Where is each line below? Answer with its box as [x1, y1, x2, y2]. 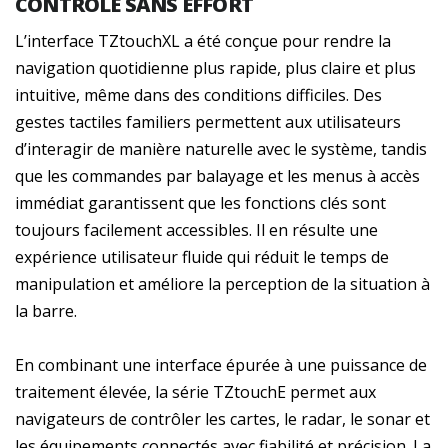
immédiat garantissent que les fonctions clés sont [15, 191, 386, 214]
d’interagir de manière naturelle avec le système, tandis [15, 137, 427, 160]
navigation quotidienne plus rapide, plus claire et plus [15, 56, 416, 79]
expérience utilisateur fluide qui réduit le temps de [15, 245, 389, 268]
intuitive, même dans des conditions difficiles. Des [15, 83, 382, 106]
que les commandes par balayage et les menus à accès [15, 164, 420, 187]
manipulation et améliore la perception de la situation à [15, 272, 430, 295]
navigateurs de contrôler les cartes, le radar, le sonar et [15, 407, 430, 430]
